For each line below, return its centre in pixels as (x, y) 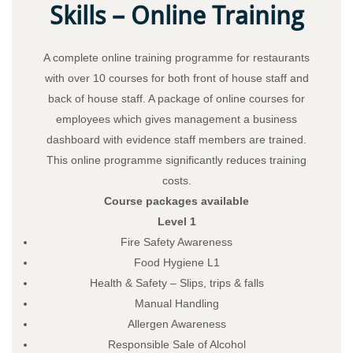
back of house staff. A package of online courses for (176, 98)
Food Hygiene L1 (176, 262)
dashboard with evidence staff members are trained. (176, 139)
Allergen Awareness (176, 323)
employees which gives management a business (176, 119)
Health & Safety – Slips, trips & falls (176, 282)
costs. (176, 180)
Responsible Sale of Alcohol (176, 344)
